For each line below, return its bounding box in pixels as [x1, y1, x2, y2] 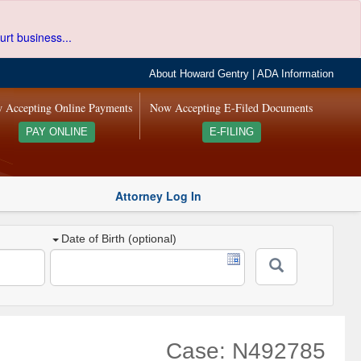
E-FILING [209, 127, 254, 138]
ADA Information [257, 68, 334, 80]
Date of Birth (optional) [61, 232, 177, 246]
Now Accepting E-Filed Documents [150, 100, 313, 115]
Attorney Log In [115, 187, 201, 204]
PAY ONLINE [25, 127, 88, 138]
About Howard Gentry [149, 68, 250, 80]
